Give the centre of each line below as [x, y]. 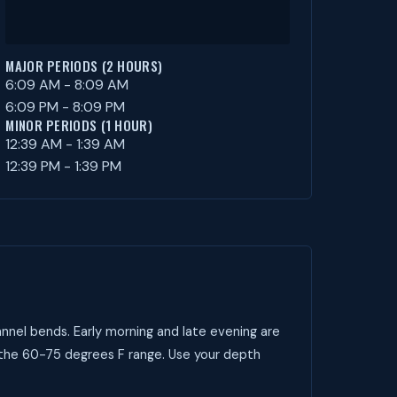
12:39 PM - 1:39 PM [64, 166]
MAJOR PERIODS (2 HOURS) [84, 66]
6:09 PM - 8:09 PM [66, 107]
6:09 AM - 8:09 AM [67, 85]
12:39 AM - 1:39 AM [66, 144]
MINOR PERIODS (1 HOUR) [79, 125]
